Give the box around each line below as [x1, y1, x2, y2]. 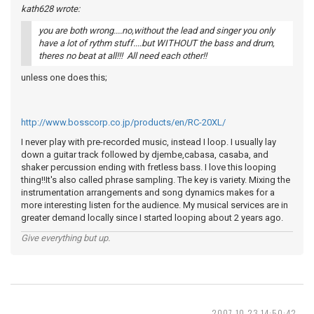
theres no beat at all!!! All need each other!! [39, 50, 207, 61]
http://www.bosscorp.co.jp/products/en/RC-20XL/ [21, 117, 226, 128]
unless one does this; [21, 72, 107, 83]
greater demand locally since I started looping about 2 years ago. [21, 212, 283, 223]
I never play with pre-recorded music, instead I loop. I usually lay [21, 137, 276, 147]
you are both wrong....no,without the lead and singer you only [39, 25, 275, 36]
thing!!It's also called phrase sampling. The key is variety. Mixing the [21, 175, 290, 185]
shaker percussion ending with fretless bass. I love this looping [21, 162, 276, 172]
